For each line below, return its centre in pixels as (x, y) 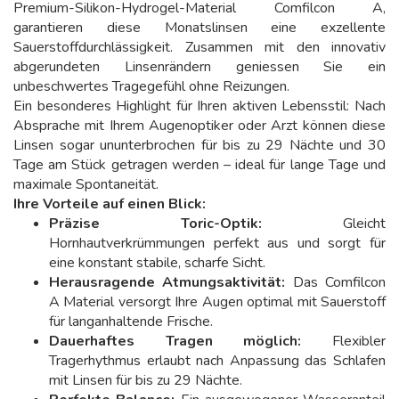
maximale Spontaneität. (86, 184)
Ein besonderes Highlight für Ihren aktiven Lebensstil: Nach (199, 106)
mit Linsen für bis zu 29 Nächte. (146, 380)
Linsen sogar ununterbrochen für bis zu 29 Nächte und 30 (199, 145)
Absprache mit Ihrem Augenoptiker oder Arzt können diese (199, 126)
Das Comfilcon (336, 282)
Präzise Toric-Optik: (155, 224)
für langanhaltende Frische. (131, 322)
